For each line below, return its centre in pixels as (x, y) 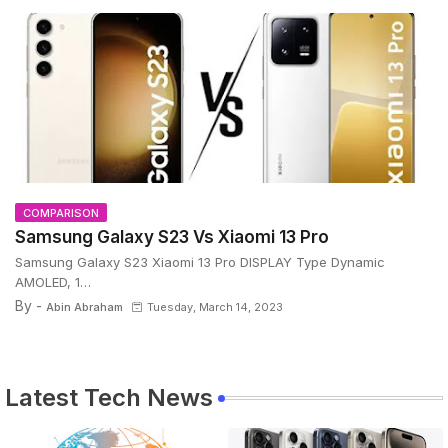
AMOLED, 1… (53, 281)
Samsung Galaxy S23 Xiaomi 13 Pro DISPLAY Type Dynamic (200, 261)
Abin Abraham (84, 306)
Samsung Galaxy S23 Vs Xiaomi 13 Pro (172, 236)
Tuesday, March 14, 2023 (215, 306)
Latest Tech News (109, 398)
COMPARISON (61, 212)
